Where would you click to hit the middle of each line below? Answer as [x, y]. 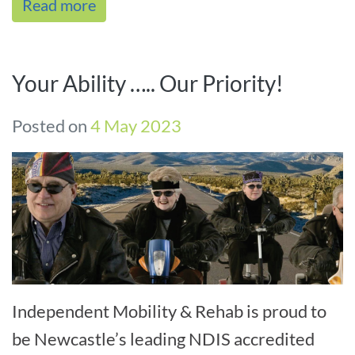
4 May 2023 [136, 126]
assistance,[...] [65, 17]
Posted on [51, 126]
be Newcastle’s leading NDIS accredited [163, 339]
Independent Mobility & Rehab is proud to [169, 311]
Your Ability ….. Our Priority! [148, 84]
